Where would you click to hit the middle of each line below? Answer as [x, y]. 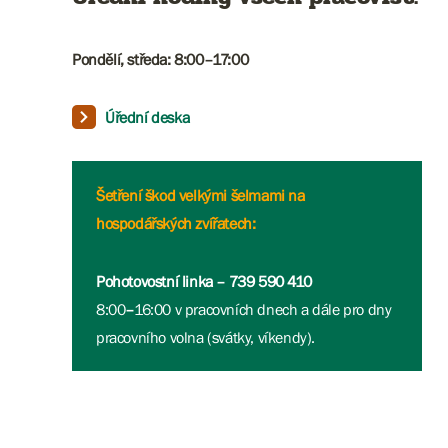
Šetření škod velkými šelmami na [200, 195]
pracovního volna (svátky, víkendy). [206, 337]
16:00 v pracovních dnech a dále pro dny [263, 309]
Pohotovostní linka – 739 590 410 [204, 281]
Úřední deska [147, 117]
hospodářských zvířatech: [176, 223]
